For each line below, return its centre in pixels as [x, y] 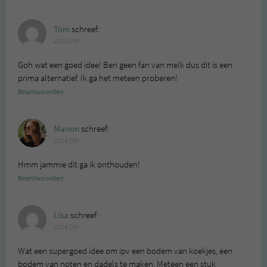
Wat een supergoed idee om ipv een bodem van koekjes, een [125, 251]
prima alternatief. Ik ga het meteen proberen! [98, 78]
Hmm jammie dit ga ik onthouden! [79, 165]
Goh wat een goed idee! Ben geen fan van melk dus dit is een [125, 65]
